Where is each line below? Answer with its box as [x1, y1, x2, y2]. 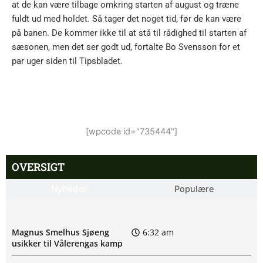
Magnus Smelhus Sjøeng [12, 227, 109, 238]
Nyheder [50, 183, 87, 194]
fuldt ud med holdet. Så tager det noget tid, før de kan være [12, 14, 241, 25]
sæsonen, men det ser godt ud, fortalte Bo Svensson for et [12, 42, 240, 53]
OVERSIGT [12, 159, 65, 174]
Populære [174, 183, 214, 194]
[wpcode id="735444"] [86, 126, 177, 137]
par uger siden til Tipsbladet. [12, 56, 123, 67]
